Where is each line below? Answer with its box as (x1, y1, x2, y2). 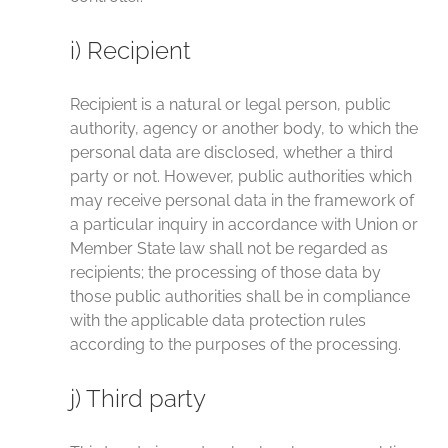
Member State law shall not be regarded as (70, 239, 388, 258)
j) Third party (70, 384, 206, 413)
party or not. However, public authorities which (70, 167, 412, 186)
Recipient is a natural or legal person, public (70, 95, 391, 114)
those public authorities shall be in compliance (70, 287, 410, 306)
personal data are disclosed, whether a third (70, 143, 393, 162)
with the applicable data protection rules (70, 311, 366, 330)
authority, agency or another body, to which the (70, 119, 418, 138)
